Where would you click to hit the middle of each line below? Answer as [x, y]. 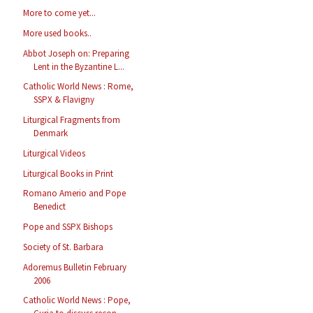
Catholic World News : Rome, [79, 87]
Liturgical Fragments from [72, 120]
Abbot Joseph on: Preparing [77, 53]
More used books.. [58, 33]
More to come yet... [60, 13]
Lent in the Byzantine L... [79, 66]
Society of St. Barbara [64, 247]
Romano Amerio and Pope [75, 194]
